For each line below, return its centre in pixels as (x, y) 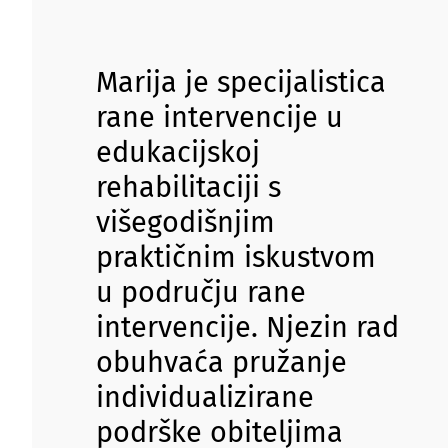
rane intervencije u (219, 118)
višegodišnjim (185, 223)
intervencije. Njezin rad (247, 328)
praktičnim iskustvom (236, 258)
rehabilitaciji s (188, 188)
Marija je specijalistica (241, 83)
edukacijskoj (178, 153)
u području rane (201, 293)
